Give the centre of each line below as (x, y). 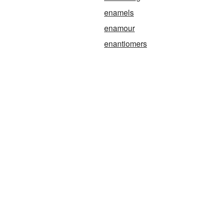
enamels (119, 12)
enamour (119, 28)
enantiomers (126, 44)
